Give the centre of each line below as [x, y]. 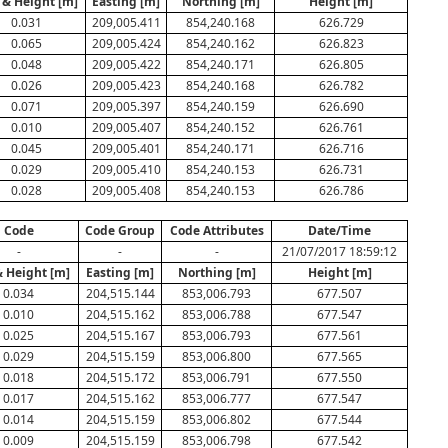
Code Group [120, 230]
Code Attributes [216, 230]
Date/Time [339, 230]
